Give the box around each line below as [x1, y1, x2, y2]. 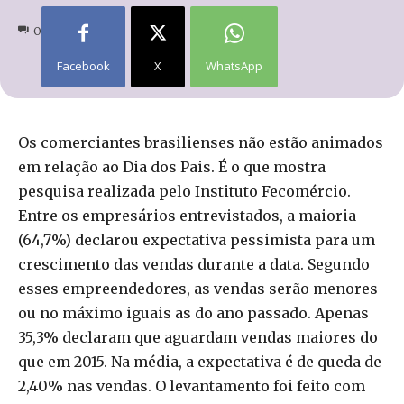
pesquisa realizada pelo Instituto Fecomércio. [18, 181, 351, 200]
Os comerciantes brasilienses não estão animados [18, 133, 383, 151]
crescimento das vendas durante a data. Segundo [18, 254, 370, 273]
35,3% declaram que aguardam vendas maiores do [18, 327, 378, 346]
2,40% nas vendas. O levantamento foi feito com [18, 376, 365, 395]
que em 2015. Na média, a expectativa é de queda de [18, 352, 381, 371]
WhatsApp [206, 57, 262, 74]
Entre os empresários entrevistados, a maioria [18, 206, 356, 225]
